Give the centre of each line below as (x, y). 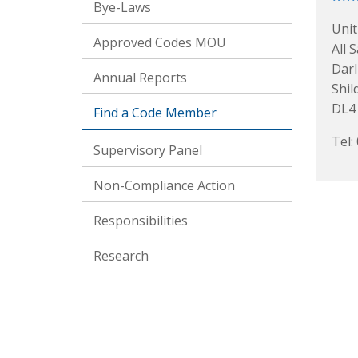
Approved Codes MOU (160, 42)
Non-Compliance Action (164, 185)
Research (121, 256)
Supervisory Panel (148, 150)
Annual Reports (140, 78)
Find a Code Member (155, 113)
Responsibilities (141, 221)
